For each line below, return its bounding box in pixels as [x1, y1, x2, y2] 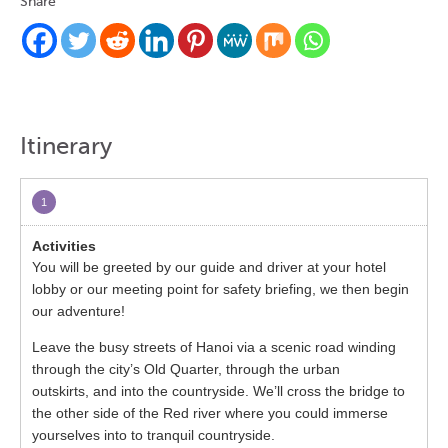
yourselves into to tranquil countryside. [32, 427, 276, 444]
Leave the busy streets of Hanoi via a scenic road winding [32, 339, 397, 356]
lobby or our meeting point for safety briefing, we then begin [32, 281, 410, 298]
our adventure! [32, 303, 126, 320]
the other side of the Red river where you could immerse [32, 405, 389, 422]
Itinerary [20, 132, 112, 160]
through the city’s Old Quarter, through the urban [32, 361, 341, 378]
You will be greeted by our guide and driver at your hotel [32, 259, 387, 276]
